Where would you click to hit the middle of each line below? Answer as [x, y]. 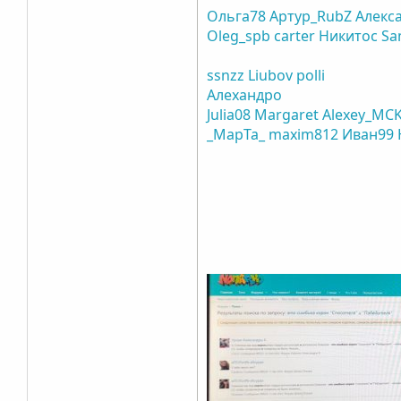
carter [295, 35]
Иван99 [368, 134]
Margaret [287, 114]
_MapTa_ [236, 134]
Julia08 [229, 114]
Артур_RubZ [311, 16]
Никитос [349, 35]
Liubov [271, 75]
